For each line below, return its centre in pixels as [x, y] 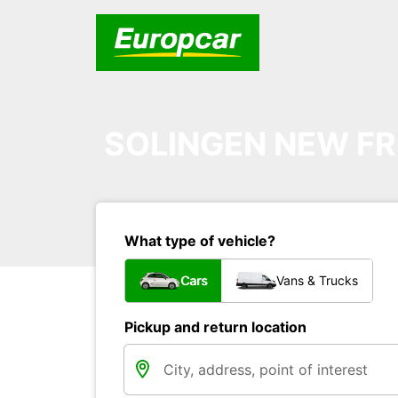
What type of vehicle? [200, 241]
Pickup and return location [215, 327]
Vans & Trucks [317, 280]
